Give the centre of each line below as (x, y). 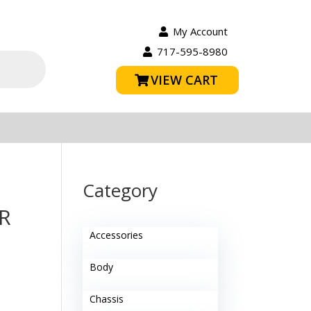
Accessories (117, 235)
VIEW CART (185, 80)
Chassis (107, 299)
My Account (200, 31)
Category (120, 190)
